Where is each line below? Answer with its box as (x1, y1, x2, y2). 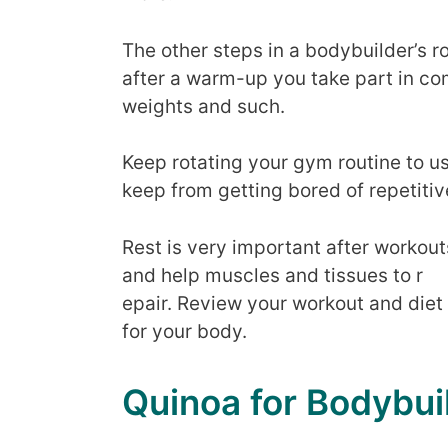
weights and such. (122, 94, 285, 118)
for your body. (122, 319, 247, 343)
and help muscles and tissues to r (122, 263, 423, 287)
